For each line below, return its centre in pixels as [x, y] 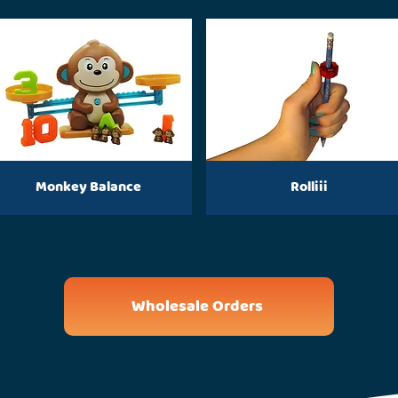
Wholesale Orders [197, 307]
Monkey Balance [88, 187]
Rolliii [309, 187]
